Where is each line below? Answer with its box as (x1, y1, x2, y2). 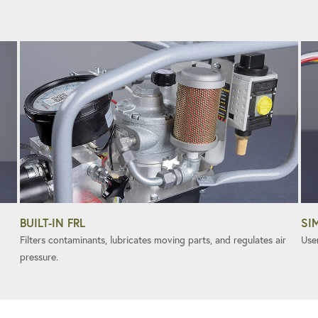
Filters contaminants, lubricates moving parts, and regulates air (20, 233, 286, 246)
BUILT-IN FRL (20, 214, 85, 230)
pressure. (20, 250, 58, 263)
